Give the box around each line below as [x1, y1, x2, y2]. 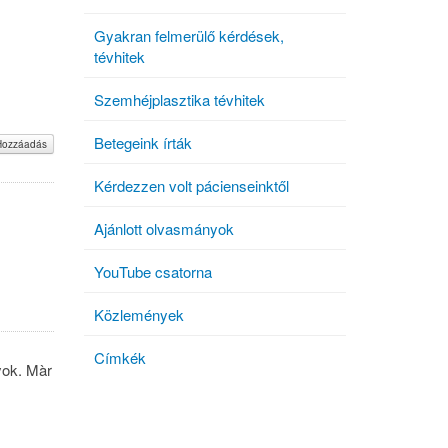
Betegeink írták [94, 131, 192, 153]
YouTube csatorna [94, 260, 212, 282]
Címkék [94, 346, 146, 368]
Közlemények [94, 303, 184, 325]
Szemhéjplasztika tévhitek [94, 88, 265, 110]
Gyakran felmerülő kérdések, [94, 24, 284, 46]
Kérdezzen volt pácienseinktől [94, 174, 289, 196]
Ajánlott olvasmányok [94, 217, 234, 239]
